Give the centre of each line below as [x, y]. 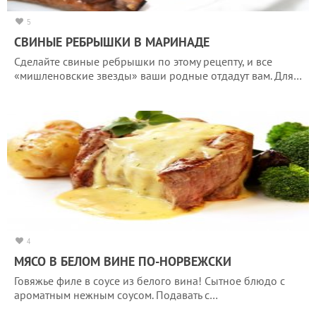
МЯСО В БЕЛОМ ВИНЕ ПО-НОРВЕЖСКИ [123, 261]
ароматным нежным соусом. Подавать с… [116, 294]
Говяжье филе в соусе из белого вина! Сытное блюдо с [150, 280]
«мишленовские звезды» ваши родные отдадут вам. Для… [158, 75]
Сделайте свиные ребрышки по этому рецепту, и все [143, 61]
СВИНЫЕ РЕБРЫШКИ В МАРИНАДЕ [112, 42]
